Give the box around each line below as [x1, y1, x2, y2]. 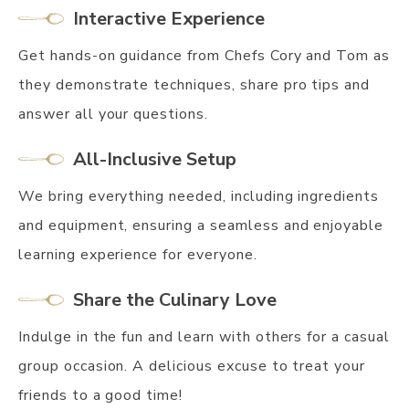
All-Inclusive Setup [73, 146, 236, 172]
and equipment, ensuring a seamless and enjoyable [18, 215, 384, 236]
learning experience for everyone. [18, 244, 257, 265]
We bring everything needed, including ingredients [18, 185, 380, 206]
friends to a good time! [18, 384, 184, 405]
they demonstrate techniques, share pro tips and [18, 74, 371, 95]
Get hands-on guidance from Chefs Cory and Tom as [18, 45, 391, 66]
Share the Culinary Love [73, 287, 277, 312]
